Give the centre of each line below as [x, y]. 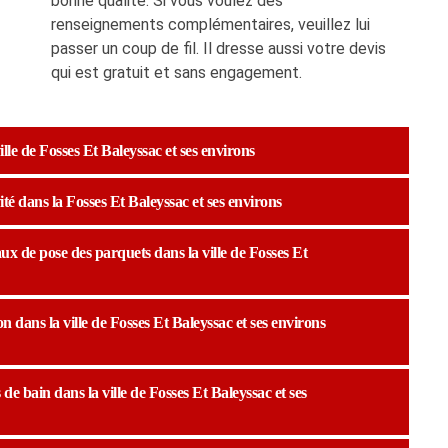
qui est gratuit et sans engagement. [176, 72]
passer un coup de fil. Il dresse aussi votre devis [218, 48]
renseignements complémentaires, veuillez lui [210, 24]
